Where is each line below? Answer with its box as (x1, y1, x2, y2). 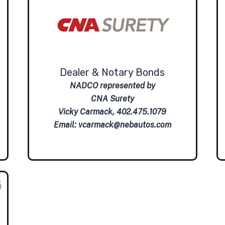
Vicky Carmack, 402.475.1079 (58, 107, 167, 117)
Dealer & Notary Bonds (60, 66, 165, 79)
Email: (53, 120, 78, 130)
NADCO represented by (69, 81, 155, 91)
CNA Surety (90, 94, 134, 104)
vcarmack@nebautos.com (78, 120, 171, 130)
